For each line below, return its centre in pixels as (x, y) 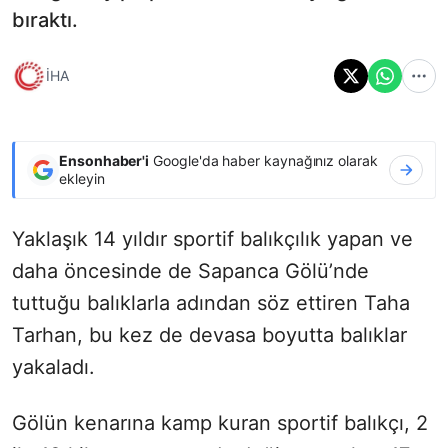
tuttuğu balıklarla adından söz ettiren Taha (211, 302)
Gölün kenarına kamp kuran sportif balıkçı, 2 (220, 422)
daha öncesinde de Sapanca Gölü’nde (190, 270)
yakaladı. (53, 366)
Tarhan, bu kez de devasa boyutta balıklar (209, 334)
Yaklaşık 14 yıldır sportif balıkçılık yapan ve (212, 238)
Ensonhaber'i (104, 160)
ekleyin (82, 178)
